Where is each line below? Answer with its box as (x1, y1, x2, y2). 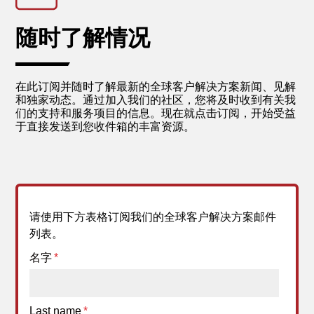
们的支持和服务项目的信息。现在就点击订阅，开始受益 (15, 107, 296, 119)
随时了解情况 (15, 23, 151, 52)
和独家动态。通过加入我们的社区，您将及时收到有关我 (15, 94, 296, 106)
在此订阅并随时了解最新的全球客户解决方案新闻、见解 (15, 81, 296, 93)
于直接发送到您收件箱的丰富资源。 (15, 121, 196, 132)
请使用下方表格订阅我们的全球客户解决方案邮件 (29, 211, 277, 223)
